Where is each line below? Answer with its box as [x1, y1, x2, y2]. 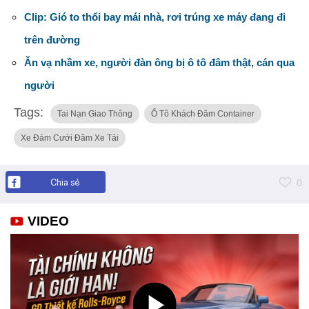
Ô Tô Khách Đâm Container [151, 108, 255, 119]
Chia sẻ [50, 177, 79, 188]
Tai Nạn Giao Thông [57, 108, 132, 119]
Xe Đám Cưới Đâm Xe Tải [21, 132, 119, 143]
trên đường [24, 33, 80, 46]
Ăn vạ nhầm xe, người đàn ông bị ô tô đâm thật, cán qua [24, 56, 295, 68]
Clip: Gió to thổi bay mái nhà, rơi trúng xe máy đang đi [24, 10, 286, 23]
